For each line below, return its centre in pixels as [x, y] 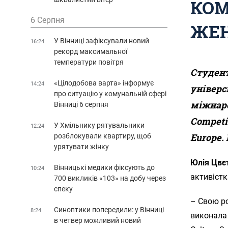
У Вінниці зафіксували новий [102, 40]
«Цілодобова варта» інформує [104, 83]
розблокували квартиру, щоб [103, 136]
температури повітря [89, 62]
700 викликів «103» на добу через [110, 178]
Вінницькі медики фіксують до [104, 167]
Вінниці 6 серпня [81, 104]
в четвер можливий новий [97, 220]
